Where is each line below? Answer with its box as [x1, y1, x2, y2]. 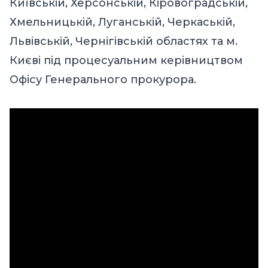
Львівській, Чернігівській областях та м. [10, 35, 237, 48]
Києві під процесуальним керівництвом [10, 54, 243, 68]
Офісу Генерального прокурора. [10, 73, 196, 87]
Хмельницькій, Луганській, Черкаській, [10, 16, 235, 29]
